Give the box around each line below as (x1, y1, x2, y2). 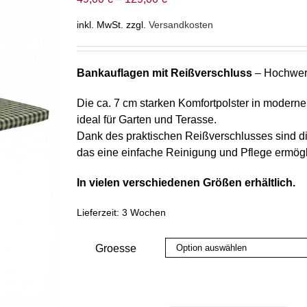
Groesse (95, 243, 136, 255)
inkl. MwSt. (77, 19, 123, 31)
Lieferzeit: (77, 207, 122, 219)
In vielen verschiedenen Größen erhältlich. (77, 177, 295, 189)
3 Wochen (122, 207, 166, 219)
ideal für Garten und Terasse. (77, 114, 217, 126)
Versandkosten (149, 19, 213, 31)
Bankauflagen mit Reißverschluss (77, 67, 252, 79)
